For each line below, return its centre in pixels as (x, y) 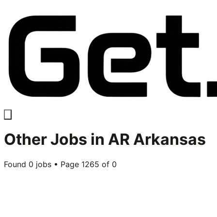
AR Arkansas (157, 139)
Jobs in (77, 139)
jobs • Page (57, 164)
